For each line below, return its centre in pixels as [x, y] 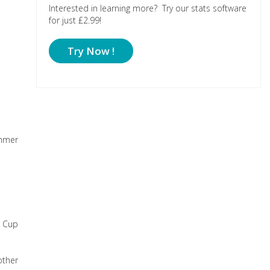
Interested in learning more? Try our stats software [147, 8]
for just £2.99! [75, 20]
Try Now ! [91, 51]
